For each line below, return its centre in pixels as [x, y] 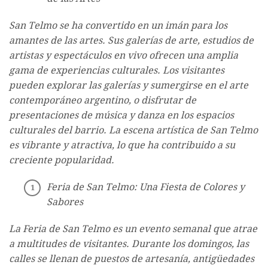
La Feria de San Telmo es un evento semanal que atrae [133, 229]
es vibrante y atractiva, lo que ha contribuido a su [122, 145]
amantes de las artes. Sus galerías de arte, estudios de [131, 41]
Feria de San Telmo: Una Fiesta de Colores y [146, 187]
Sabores [65, 202]
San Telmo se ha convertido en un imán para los [118, 26]
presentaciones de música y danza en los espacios [121, 115]
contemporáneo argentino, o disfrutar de [103, 100]
